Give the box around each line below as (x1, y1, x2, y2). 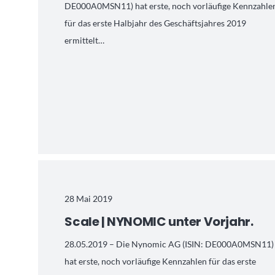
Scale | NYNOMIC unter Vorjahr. (64, 212, 254, 230)
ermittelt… (64, 34, 105, 45)
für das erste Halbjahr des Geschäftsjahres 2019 (64, 17, 247, 28)
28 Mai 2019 (64, 193, 113, 204)
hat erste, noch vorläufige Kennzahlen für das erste (64, 255, 257, 266)
